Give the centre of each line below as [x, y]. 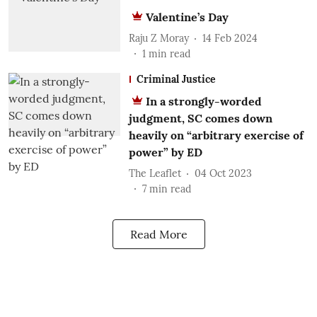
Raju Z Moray [158, 38]
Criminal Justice [176, 79]
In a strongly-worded [203, 101]
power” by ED [165, 152]
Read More [158, 234]
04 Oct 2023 [223, 173]
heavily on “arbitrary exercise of [216, 135]
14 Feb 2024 [230, 38]
